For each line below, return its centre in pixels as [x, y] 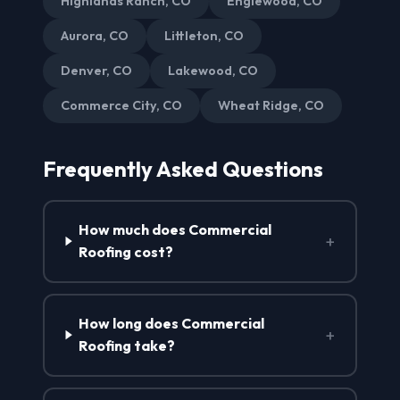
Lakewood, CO [213, 70]
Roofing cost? [126, 252]
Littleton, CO [204, 35]
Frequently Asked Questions [183, 168]
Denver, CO [96, 70]
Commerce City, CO [121, 105]
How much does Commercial [175, 230]
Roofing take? [127, 346]
